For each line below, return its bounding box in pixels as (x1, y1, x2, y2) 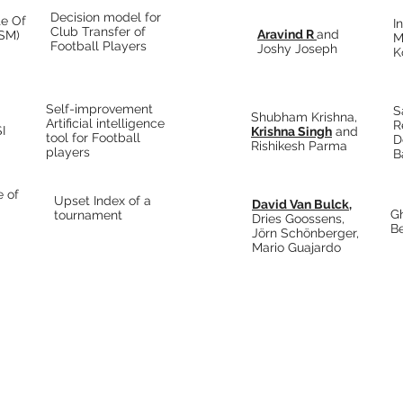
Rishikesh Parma (251, 139, 347, 153)
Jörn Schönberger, (252, 226, 359, 240)
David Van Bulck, (252, 197, 352, 211)
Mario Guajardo (252, 240, 341, 255)
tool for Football (46, 130, 140, 145)
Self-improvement (46, 102, 153, 116)
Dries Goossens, (252, 211, 345, 226)
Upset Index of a (54, 193, 151, 208)
